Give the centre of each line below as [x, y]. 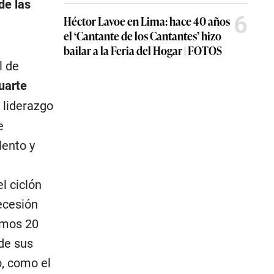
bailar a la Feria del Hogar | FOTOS [143, 50]
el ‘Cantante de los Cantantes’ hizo [143, 35]
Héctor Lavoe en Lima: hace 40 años [147, 21]
